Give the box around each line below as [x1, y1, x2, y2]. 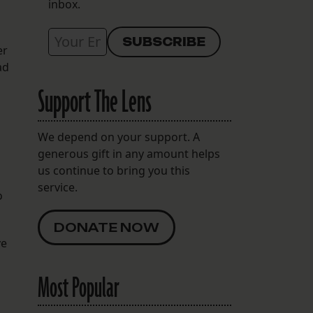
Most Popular [37, 270, 119, 308]
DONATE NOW [53, 220, 159, 235]
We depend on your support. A [37, 129, 200, 145]
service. [37, 180, 78, 196]
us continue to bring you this [37, 163, 190, 179]
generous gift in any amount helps [37, 146, 220, 162]
